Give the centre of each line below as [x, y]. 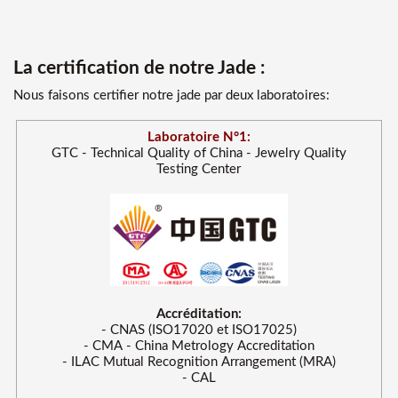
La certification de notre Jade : [139, 68]
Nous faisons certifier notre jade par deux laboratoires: [171, 96]
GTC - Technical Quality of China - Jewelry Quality [199, 154]
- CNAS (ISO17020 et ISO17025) [199, 330]
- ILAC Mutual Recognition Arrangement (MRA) [199, 362]
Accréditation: [199, 314]
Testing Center [199, 170]
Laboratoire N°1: [199, 138]
